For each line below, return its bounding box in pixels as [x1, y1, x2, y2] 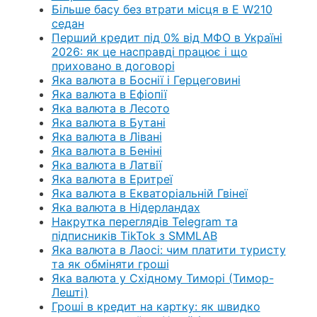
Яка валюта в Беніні [51, 143, 162, 158]
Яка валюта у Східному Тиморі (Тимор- [51, 270, 274, 285]
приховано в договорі [51, 58, 175, 73]
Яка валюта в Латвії [51, 157, 162, 172]
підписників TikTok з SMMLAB [51, 228, 217, 243]
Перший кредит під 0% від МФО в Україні [51, 30, 282, 45]
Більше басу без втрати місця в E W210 [51, 1, 272, 16]
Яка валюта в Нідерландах [51, 200, 200, 214]
